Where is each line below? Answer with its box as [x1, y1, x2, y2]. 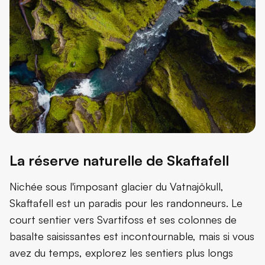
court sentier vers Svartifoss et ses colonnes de [9, 213, 237, 227]
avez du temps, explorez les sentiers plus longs [9, 246, 233, 260]
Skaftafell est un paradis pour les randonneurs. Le [9, 196, 243, 210]
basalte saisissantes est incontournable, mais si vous [9, 230, 254, 243]
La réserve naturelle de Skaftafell [9, 151, 229, 170]
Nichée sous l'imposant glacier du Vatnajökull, [9, 180, 224, 193]
